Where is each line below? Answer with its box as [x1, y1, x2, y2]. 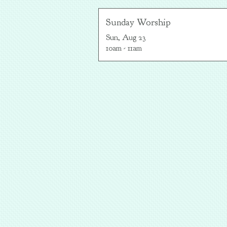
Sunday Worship [106, 16, 171, 28]
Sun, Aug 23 [106, 32, 145, 43]
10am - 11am [106, 43, 142, 53]
